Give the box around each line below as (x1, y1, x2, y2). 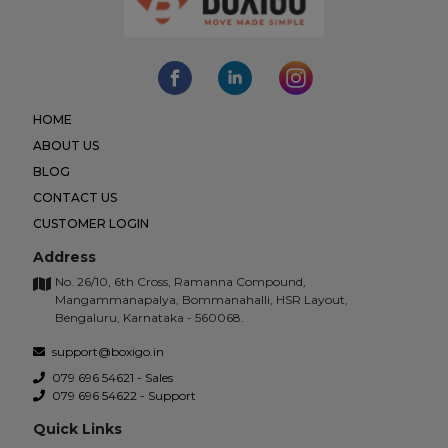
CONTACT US (32, 189, 117, 205)
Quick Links (32, 419, 122, 438)
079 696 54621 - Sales (48, 369, 173, 385)
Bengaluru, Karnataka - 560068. (54, 309, 244, 325)
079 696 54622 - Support (48, 387, 196, 403)
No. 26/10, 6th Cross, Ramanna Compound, (54, 273, 306, 289)
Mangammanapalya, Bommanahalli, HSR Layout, (54, 291, 348, 307)
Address (32, 247, 96, 266)
